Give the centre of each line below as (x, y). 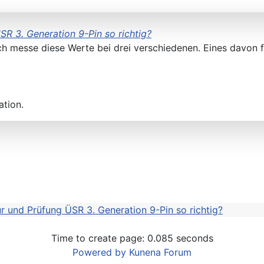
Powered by (99, 253)
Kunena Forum (160, 253)
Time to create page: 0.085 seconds (132, 238)
